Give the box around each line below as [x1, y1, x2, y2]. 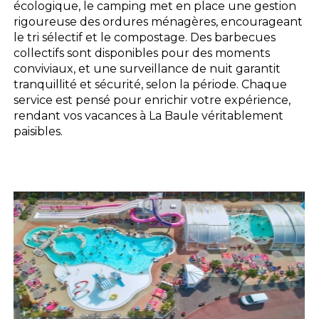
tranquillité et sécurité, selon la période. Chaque [14, 77, 288, 91]
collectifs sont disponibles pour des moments [14, 46, 271, 60]
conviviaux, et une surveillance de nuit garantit [14, 61, 281, 75]
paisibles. [14, 124, 63, 138]
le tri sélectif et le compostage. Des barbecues [14, 30, 276, 44]
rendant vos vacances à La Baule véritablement [14, 108, 284, 122]
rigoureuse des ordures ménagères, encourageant [14, 14, 303, 28]
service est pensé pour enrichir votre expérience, [14, 93, 291, 107]
